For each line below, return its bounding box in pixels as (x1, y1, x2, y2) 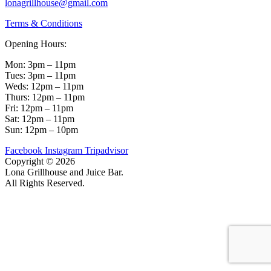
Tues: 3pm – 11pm (5, 70, 76, 80)
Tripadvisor (85, 145, 128, 155)
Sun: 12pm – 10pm (5, 124, 78, 135)
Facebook (5, 145, 42, 155)
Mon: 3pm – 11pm (5, 59, 76, 70)
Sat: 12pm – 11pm (5, 113, 74, 124)
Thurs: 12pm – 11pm (5, 91, 85, 102)
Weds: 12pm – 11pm (5, 80, 83, 91)
